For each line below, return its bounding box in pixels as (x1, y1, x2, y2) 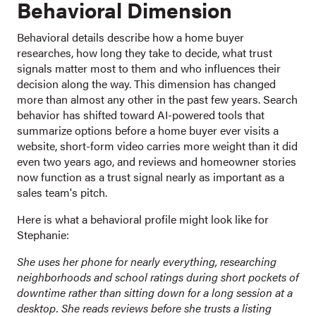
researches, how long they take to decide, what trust (17, 44, 272, 61)
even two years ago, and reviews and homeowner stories (17, 153, 296, 170)
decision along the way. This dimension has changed (17, 75, 276, 92)
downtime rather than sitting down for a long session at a (17, 284, 293, 301)
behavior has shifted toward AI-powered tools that (17, 107, 265, 123)
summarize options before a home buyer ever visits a (17, 122, 279, 139)
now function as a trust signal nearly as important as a (17, 169, 284, 186)
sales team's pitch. (17, 184, 107, 201)
